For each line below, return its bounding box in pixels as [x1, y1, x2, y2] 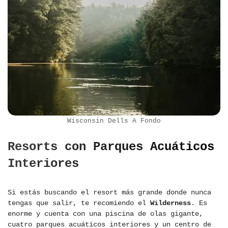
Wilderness [150, 199, 191, 208]
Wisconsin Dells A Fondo [67, 117, 161, 125]
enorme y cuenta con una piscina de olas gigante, [8, 210, 203, 218]
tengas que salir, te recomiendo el [8, 199, 150, 208]
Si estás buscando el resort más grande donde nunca [8, 188, 211, 197]
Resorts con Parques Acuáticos [8, 140, 214, 154]
